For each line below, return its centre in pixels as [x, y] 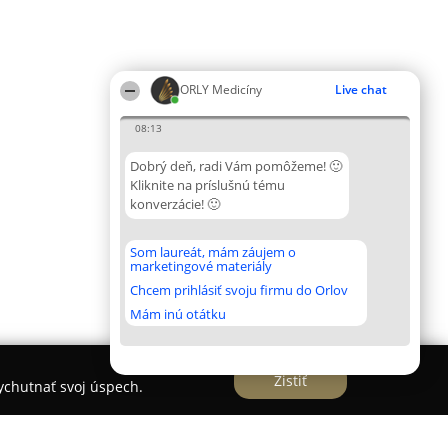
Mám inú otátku [178, 314]
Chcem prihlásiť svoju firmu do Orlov [239, 290]
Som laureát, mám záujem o [213, 252]
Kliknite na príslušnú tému [207, 185]
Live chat [361, 89]
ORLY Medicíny [221, 89]
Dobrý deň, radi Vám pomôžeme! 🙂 [236, 166]
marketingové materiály [201, 266]
